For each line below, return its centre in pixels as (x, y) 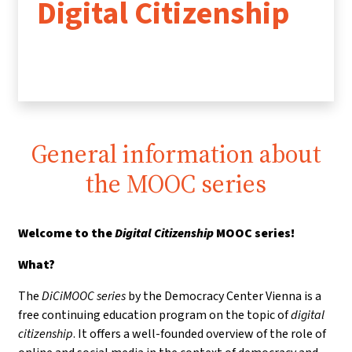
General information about (176, 154)
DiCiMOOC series (84, 296)
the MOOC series (176, 184)
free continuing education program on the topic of (154, 315)
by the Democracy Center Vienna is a (224, 296)
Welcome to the (66, 233)
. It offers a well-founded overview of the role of (200, 334)
